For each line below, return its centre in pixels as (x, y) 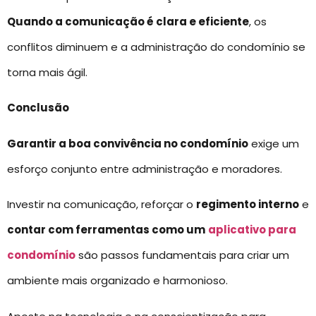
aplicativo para (252, 230)
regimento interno (248, 205)
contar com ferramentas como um (106, 230)
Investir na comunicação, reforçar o (102, 205)
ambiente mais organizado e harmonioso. (117, 281)
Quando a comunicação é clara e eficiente (128, 21)
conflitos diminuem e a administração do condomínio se (156, 47)
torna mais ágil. (47, 72)
